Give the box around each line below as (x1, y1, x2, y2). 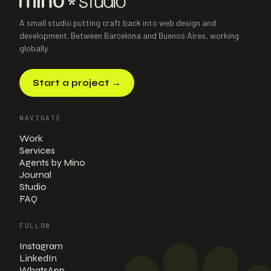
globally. (19, 43, 49, 53)
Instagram (19, 240, 63, 252)
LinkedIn (19, 252, 57, 264)
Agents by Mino (19, 157, 85, 168)
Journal (19, 169, 51, 180)
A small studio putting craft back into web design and (19, 18, 216, 28)
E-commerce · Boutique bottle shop (39, 12, 215, 22)
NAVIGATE (19, 114, 62, 122)
